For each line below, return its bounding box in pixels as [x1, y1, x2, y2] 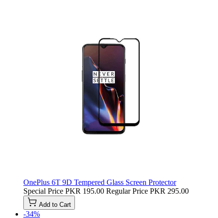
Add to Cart [39, 200, 71, 208]
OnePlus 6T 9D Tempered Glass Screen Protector [23, 178, 176, 186]
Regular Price [106, 186, 148, 195]
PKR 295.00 [150, 186, 189, 195]
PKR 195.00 [65, 186, 104, 195]
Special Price [23, 186, 63, 195]
